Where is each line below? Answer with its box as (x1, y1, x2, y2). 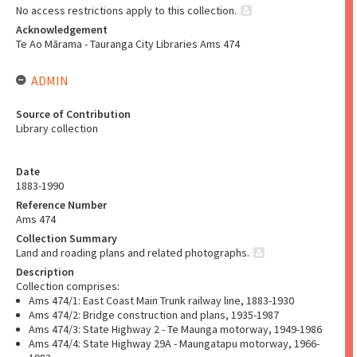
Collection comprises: (16, 279, 120, 293)
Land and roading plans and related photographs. (16, 245, 249, 260)
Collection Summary (16, 231, 117, 245)
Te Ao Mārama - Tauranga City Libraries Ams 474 (16, 37, 240, 51)
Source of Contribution (16, 107, 131, 121)
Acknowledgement (16, 22, 108, 37)
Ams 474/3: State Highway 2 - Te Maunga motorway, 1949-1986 (29, 322, 322, 336)
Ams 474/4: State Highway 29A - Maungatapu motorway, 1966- (29, 336, 320, 351)
